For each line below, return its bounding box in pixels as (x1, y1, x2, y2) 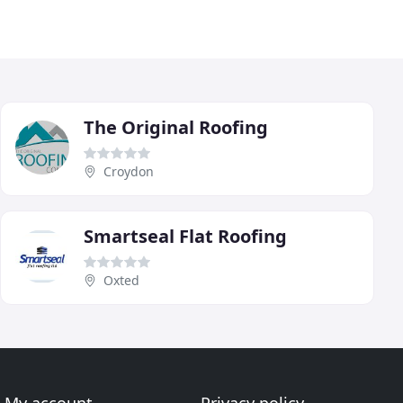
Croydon (103, 162, 154, 180)
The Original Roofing (84, 114, 268, 139)
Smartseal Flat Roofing (84, 223, 287, 248)
